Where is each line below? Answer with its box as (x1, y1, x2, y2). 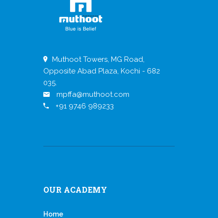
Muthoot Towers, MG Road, (52, 54, 145, 64)
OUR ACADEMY (43, 184, 107, 195)
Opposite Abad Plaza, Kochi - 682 (43, 66, 160, 75)
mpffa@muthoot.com (54, 90, 129, 99)
